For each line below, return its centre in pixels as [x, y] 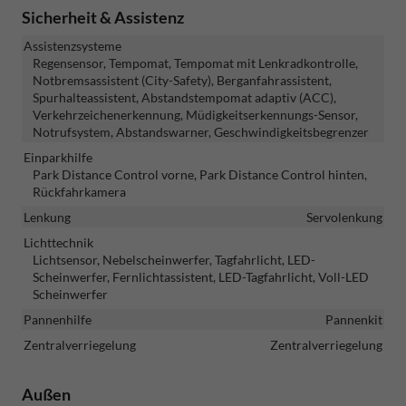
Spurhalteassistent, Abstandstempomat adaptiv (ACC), [184, 97]
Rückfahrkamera [79, 191]
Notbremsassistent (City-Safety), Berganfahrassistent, [182, 80]
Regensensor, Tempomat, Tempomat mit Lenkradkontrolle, [195, 63]
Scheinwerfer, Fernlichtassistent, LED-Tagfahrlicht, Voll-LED [201, 276]
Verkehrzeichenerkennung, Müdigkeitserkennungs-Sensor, [195, 114]
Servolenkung [344, 217]
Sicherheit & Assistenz [103, 17]
